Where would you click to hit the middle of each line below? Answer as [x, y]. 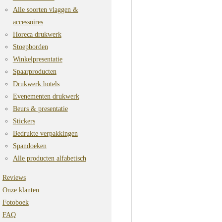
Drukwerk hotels [36, 84]
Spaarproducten [34, 72]
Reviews [14, 178]
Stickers [24, 121]
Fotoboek [15, 202]
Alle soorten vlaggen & [45, 10]
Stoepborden [30, 47]
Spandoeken [29, 146]
